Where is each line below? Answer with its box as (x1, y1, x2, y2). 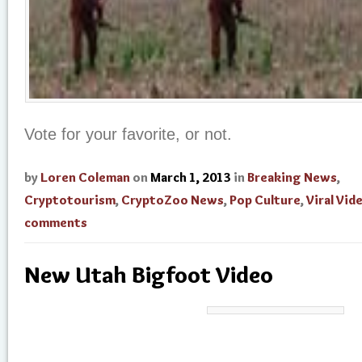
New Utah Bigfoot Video (24, 260, 273, 288)
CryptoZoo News (121, 192, 224, 208)
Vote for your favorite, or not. (24, 125, 232, 143)
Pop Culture (229, 192, 301, 208)
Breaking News (247, 170, 337, 185)
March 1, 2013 (150, 170, 231, 185)
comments (24, 215, 87, 230)
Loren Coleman (40, 170, 130, 185)
